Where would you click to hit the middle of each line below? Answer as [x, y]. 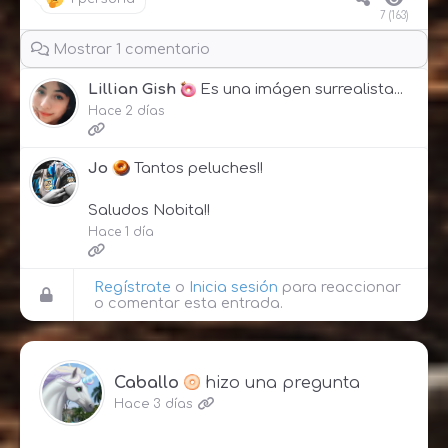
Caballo [146, 382]
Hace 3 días [153, 403]
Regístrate [132, 286]
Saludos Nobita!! [149, 210]
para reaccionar [339, 286]
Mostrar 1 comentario [129, 48]
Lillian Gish [132, 89]
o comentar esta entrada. [188, 302]
